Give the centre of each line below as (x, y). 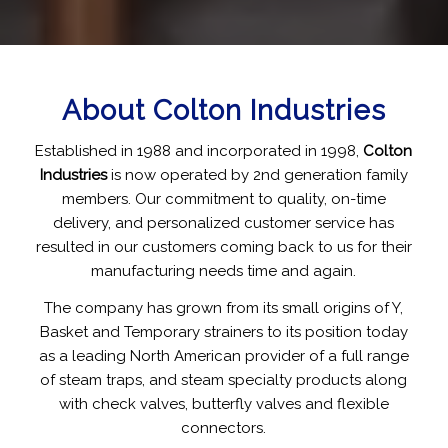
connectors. (224, 427)
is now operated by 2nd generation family (257, 174)
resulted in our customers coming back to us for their (223, 246)
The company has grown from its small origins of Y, (224, 307)
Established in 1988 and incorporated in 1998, (199, 150)
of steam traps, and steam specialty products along (224, 379)
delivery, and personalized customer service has (224, 222)
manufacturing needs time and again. (224, 270)
